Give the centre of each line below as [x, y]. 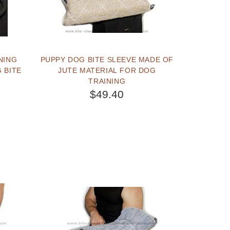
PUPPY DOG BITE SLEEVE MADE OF [107, 59]
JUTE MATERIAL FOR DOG [107, 70]
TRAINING [107, 81]
